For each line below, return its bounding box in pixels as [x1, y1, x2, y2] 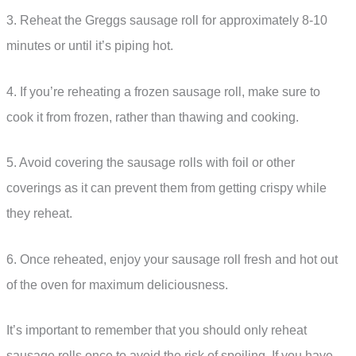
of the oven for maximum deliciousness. [6, 277, 228, 292]
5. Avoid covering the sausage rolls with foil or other [6, 156, 295, 170]
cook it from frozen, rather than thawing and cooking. [6, 110, 299, 124]
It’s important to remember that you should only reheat [6, 323, 307, 338]
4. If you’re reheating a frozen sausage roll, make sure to [6, 84, 320, 99]
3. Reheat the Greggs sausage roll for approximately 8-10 [6, 13, 327, 27]
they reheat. [6, 207, 72, 221]
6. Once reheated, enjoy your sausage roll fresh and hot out [6, 252, 338, 266]
